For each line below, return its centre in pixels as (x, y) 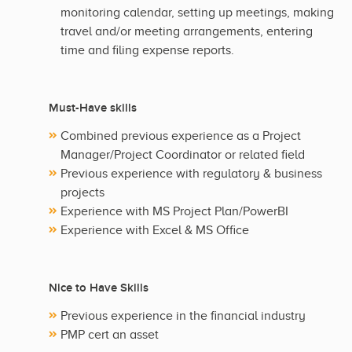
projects (82, 193)
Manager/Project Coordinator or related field (183, 155)
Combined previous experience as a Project (181, 136)
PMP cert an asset (110, 335)
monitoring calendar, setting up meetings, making (197, 13)
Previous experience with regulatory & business (191, 174)
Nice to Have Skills (99, 288)
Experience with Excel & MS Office (155, 231)
